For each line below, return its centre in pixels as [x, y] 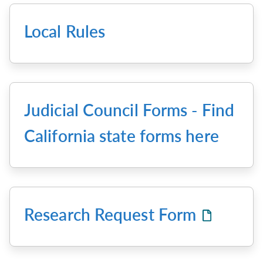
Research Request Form [112, 214]
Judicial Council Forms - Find [129, 109]
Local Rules [65, 31]
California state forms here [122, 135]
